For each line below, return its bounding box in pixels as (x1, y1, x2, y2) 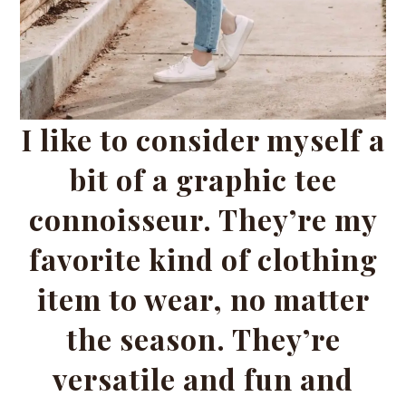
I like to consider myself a (21, 120, 385, 159)
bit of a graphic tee (69, 159, 337, 198)
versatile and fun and (53, 359, 353, 398)
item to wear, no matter (36, 279, 370, 318)
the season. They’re (65, 319, 341, 358)
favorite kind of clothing (28, 239, 378, 278)
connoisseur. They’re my (28, 199, 378, 238)
